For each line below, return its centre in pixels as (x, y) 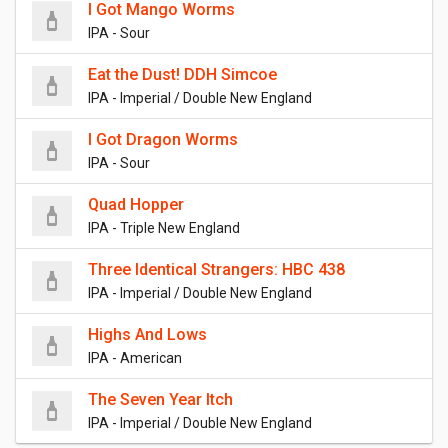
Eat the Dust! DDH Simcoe (182, 74)
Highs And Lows (147, 334)
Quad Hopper (136, 204)
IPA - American (135, 357)
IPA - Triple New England (164, 227)
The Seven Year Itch (160, 399)
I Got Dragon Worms (163, 139)
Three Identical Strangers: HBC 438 (216, 269)
